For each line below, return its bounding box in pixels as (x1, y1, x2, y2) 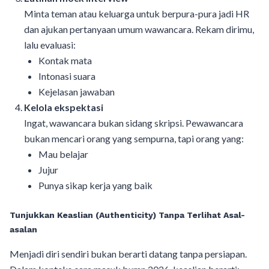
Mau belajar (38, 148, 88, 160)
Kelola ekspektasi (24, 101, 103, 113)
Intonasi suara (38, 70, 95, 82)
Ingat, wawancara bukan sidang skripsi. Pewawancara (24, 116, 243, 128)
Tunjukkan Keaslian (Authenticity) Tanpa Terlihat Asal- (10, 210, 245, 220)
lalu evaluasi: (24, 38, 76, 50)
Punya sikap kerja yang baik (38, 179, 153, 191)
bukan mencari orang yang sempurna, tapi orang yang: (24, 132, 244, 144)
